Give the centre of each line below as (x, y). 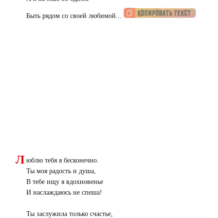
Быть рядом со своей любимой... (75, 16)
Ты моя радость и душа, (61, 171)
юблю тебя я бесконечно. (63, 161)
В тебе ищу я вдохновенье (65, 182)
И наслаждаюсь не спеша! (64, 193)
